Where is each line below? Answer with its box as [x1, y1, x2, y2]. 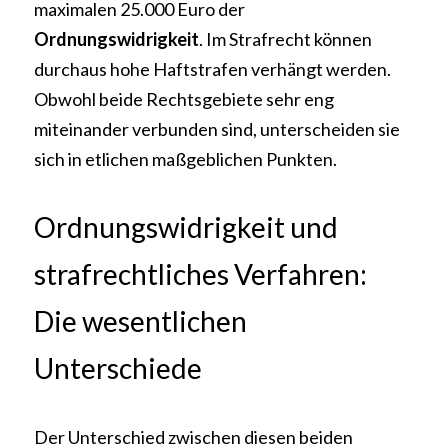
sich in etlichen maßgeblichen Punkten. [34, 148, 337, 170]
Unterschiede [34, 351, 202, 385]
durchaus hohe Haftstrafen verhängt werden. [34, 58, 391, 80]
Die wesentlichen [34, 304, 247, 338]
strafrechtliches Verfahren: [34, 257, 367, 291]
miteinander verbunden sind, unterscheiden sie [34, 118, 400, 140]
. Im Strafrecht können [199, 28, 372, 50]
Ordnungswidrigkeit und [34, 210, 338, 244]
